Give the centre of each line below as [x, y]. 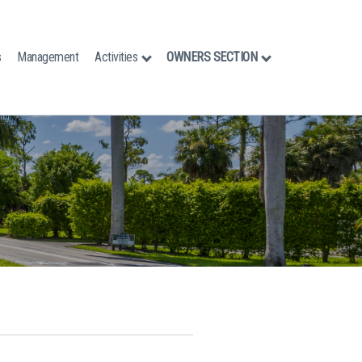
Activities [116, 57]
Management [48, 57]
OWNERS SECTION [212, 57]
